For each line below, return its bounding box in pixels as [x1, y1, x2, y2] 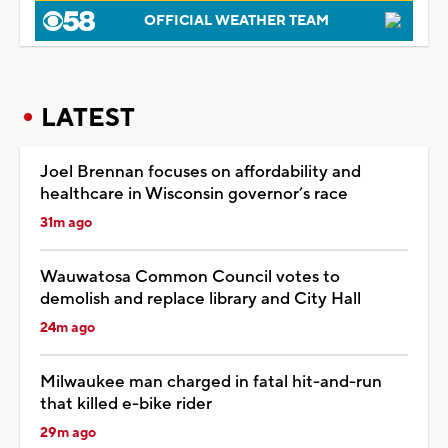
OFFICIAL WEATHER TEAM [143, 11, 329, 30]
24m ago [40, 318, 95, 337]
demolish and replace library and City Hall [40, 287, 361, 310]
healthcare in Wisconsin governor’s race [40, 182, 348, 205]
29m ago [40, 423, 96, 442]
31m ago [40, 213, 92, 232]
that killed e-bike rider [40, 392, 212, 415]
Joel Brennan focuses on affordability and [40, 160, 361, 183]
